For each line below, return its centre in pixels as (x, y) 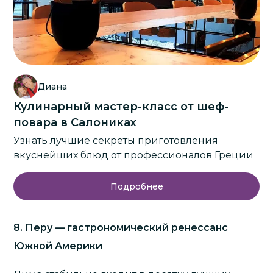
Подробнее (136, 187)
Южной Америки (58, 246)
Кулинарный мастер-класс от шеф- (121, 107)
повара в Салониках (75, 123)
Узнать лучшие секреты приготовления (116, 141)
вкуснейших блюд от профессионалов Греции (134, 155)
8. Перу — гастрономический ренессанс (121, 228)
